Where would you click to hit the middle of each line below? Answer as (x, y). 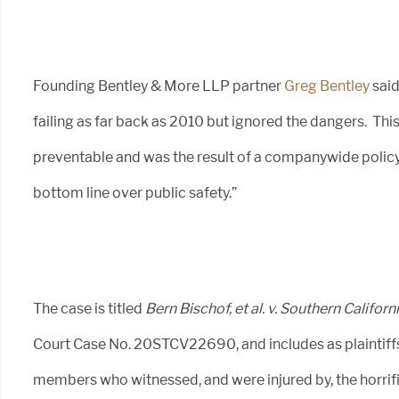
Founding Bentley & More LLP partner (159, 86)
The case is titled (89, 309)
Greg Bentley (327, 86)
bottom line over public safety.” (135, 193)
